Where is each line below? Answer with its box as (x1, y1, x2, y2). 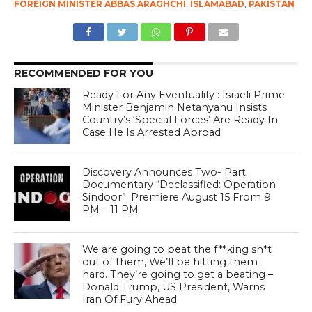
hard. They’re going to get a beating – (82, 268, 274, 281)
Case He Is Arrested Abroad (82, 126, 221, 139)
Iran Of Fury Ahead (82, 293, 178, 306)
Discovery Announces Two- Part (82, 166, 247, 179)
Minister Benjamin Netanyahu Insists (82, 101, 267, 114)
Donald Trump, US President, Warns (82, 281, 265, 294)
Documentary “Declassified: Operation (82, 178, 276, 192)
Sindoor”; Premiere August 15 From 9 (82, 191, 272, 204)
